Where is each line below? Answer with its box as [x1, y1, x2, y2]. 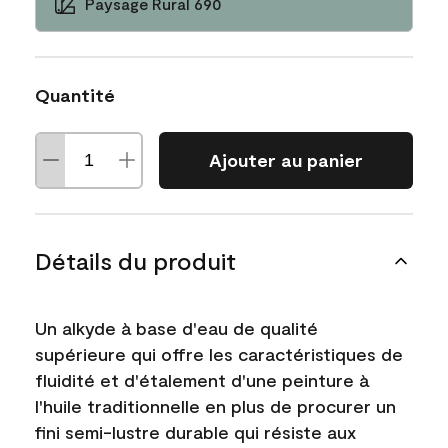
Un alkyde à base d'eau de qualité [35, 316, 318, 339]
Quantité [35, 83, 115, 106]
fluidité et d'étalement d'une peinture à [35, 368, 369, 391]
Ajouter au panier [208, 149, 363, 171]
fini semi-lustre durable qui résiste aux [35, 420, 356, 443]
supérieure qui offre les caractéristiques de [35, 342, 403, 365]
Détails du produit [35, 245, 236, 275]
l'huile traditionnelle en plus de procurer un [35, 394, 396, 417]
